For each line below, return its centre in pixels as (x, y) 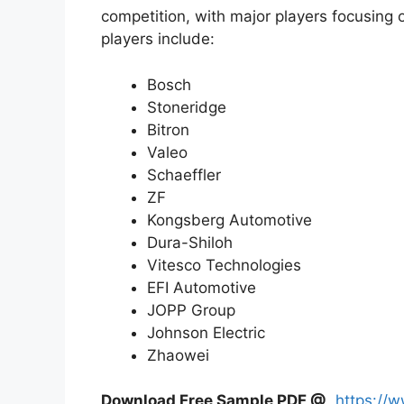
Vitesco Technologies (224, 265)
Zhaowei (178, 355)
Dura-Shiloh (190, 242)
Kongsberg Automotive (230, 220)
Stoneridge (187, 107)
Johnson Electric (206, 332)
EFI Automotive (202, 287)
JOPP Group (191, 310)
